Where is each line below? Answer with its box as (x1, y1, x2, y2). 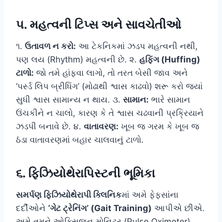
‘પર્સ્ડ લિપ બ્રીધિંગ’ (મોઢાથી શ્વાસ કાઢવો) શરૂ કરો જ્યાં (16, 81, 203, 91)
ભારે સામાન (149, 94, 190, 105)
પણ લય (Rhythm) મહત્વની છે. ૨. (16, 54, 139, 64)
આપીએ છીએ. (152, 203, 205, 213)
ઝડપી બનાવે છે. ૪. (16, 121, 84, 131)
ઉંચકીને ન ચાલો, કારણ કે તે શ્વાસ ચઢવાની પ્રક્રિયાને (16, 108, 204, 118)
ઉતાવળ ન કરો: (25, 41, 76, 51)
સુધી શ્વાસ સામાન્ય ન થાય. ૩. (16, 94, 123, 105)
